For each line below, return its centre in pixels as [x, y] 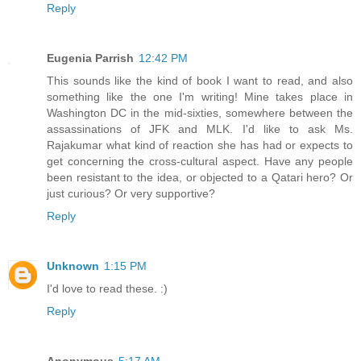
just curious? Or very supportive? [131, 193]
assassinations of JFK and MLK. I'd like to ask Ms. [200, 129]
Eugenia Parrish [90, 58]
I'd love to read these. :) [107, 288]
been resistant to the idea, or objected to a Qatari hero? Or [200, 177]
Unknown [73, 266]
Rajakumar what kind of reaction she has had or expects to [200, 145]
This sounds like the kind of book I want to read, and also [200, 80]
